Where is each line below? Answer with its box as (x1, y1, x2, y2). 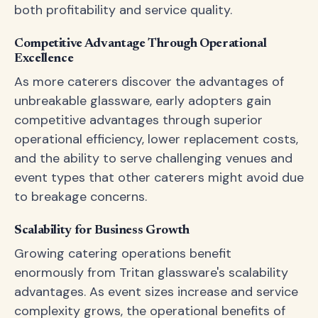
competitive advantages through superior (14, 111, 263, 128)
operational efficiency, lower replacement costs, (14, 131, 298, 148)
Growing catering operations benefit (14, 245, 231, 262)
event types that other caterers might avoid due (14, 169, 304, 186)
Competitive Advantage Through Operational (14, 38, 267, 50)
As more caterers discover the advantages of (14, 73, 284, 90)
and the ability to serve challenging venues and (14, 150, 292, 167)
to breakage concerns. (14, 188, 147, 205)
